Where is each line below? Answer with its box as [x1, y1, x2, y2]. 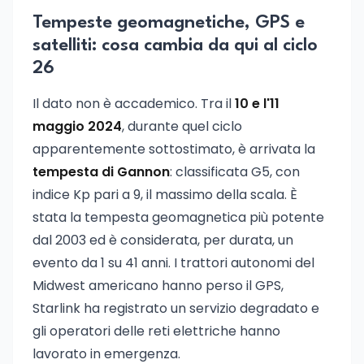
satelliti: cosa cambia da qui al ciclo [32, 37, 318, 54]
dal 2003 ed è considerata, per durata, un [32, 231, 293, 249]
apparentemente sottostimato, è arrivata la [32, 140, 315, 158]
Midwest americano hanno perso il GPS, [32, 276, 284, 295]
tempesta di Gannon [32, 162, 170, 181]
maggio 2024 [32, 117, 122, 136]
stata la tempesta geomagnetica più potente [32, 208, 324, 227]
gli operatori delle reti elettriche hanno [32, 322, 280, 340]
